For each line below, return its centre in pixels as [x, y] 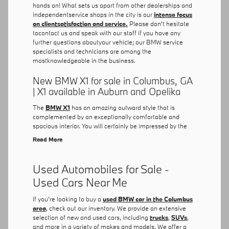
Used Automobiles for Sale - [101, 169]
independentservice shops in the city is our [93, 15]
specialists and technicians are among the [92, 51]
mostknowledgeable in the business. [84, 61]
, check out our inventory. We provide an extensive [116, 208]
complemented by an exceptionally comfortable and [106, 116]
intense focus [173, 15]
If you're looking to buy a [68, 199]
